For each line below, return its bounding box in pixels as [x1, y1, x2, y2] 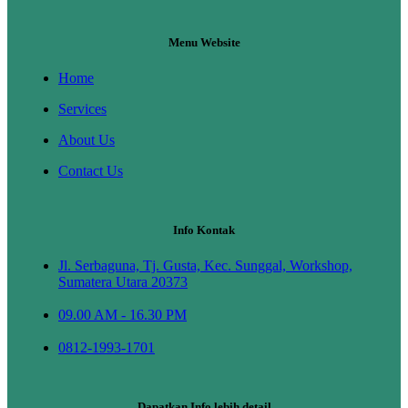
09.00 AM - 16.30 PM [58, 306, 187, 322]
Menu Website [168, 35, 240, 49]
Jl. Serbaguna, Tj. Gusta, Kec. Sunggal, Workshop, [58, 257, 352, 273]
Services [58, 100, 107, 117]
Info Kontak [173, 222, 235, 237]
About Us [58, 131, 115, 148]
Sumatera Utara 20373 [58, 273, 188, 290]
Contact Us [58, 162, 123, 178]
